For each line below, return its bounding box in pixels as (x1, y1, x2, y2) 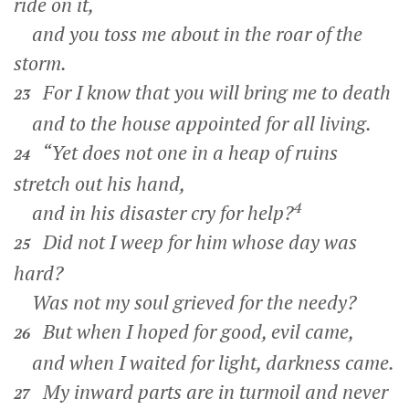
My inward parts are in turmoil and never (34, 379, 388, 404)
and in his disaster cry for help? (14, 200, 294, 225)
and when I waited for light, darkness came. (14, 350, 394, 375)
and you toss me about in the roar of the (14, 21, 362, 47)
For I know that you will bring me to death (34, 79, 391, 105)
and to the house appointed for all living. (14, 110, 372, 136)
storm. (14, 50, 67, 76)
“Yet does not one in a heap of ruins (34, 140, 338, 165)
